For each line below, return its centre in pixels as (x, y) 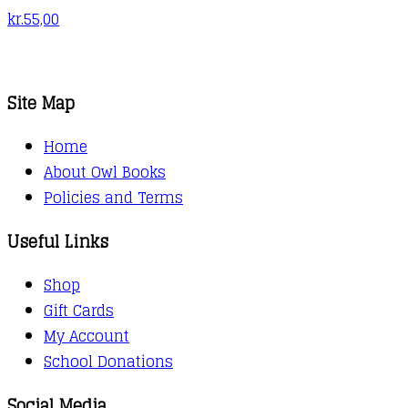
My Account (87, 336)
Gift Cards (79, 310)
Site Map (41, 102)
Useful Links (58, 241)
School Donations (108, 361)
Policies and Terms (113, 197)
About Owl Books (105, 172)
